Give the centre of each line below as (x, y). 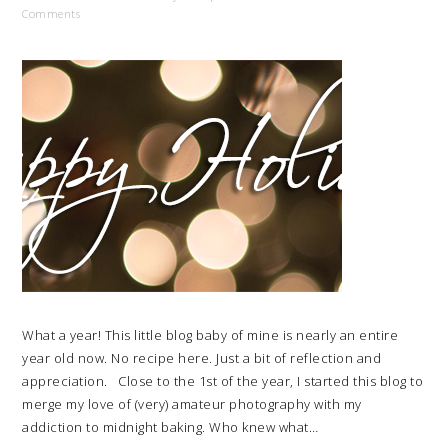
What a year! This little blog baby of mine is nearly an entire (210, 335)
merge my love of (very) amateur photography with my (192, 404)
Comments (51, 13)
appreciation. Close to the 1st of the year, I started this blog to (223, 381)
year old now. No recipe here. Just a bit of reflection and (202, 358)
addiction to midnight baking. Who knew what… (170, 427)
